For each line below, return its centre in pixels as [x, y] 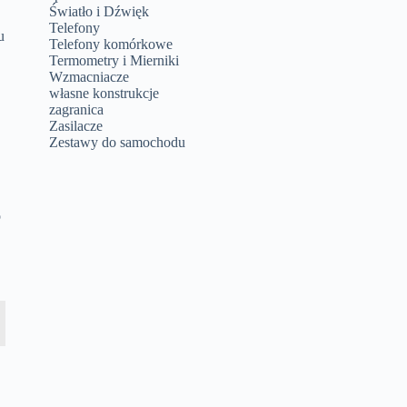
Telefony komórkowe [111, 44]
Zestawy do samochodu [118, 142]
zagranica [77, 109]
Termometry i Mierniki [114, 60]
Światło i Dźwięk [99, 11]
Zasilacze [76, 126]
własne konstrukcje [104, 93]
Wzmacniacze [89, 77]
